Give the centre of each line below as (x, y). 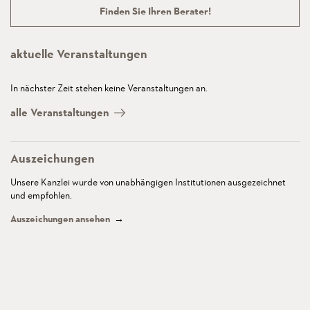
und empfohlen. (41, 195)
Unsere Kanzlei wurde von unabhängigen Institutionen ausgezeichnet (148, 182)
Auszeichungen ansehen (61, 219)
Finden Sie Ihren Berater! (155, 11)
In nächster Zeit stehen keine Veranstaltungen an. (109, 88)
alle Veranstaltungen (60, 112)
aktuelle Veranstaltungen (79, 54)
